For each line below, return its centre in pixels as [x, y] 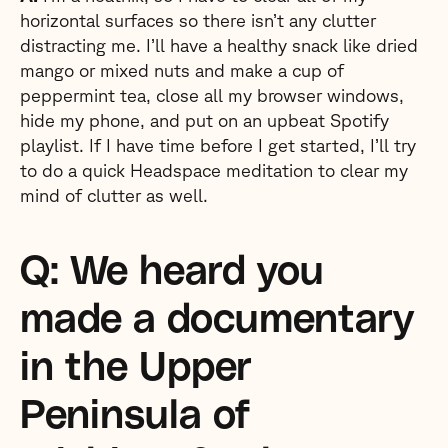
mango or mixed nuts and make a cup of [182, 70]
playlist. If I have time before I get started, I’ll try [218, 145]
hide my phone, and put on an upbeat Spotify [204, 120]
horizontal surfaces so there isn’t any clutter [198, 20]
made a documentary [217, 320]
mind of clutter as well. [114, 195]
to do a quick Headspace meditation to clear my [214, 170]
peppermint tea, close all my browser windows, [212, 95]
